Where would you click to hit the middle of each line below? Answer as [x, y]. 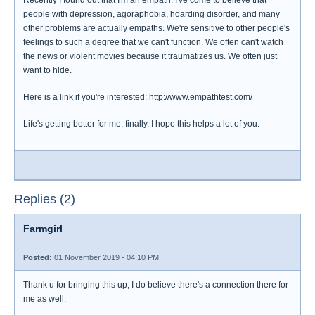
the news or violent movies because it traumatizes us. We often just [150, 56]
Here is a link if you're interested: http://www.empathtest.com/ [138, 97]
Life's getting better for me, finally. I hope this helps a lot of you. [141, 124]
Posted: [38, 257]
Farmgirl [43, 229]
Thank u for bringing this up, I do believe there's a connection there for [156, 285]
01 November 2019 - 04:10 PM [105, 257]
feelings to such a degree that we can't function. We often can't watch [153, 42]
